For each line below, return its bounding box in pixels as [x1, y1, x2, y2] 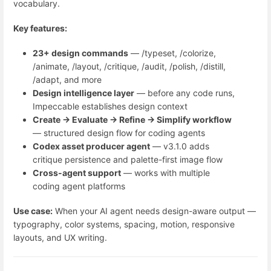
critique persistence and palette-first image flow [33, 154, 223, 165]
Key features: [13, 22, 67, 33]
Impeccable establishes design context [33, 101, 188, 111]
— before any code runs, [134, 88, 235, 98]
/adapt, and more [33, 74, 102, 85]
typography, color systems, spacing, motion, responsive [13, 219, 235, 230]
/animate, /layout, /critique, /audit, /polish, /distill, [33, 61, 226, 71]
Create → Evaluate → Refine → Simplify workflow [33, 114, 232, 125]
